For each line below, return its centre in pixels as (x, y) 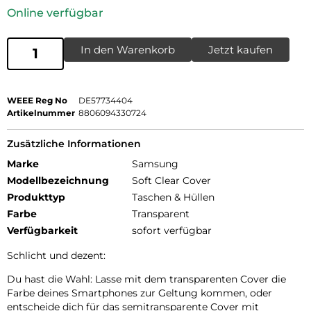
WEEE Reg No (37, 100)
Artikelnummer (41, 112)
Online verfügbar (55, 12)
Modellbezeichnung (58, 180)
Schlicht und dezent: (56, 255)
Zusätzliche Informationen (74, 143)
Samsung (155, 163)
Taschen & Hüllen (173, 197)
